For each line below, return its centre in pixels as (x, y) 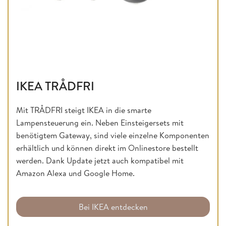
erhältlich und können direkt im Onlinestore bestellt (107, 148)
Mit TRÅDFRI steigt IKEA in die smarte (84, 110)
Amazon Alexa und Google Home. (75, 173)
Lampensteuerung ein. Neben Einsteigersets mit (100, 123)
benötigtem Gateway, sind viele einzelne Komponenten (113, 135)
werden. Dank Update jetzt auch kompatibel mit (100, 161)
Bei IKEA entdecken (113, 207)
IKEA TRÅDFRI (55, 86)
